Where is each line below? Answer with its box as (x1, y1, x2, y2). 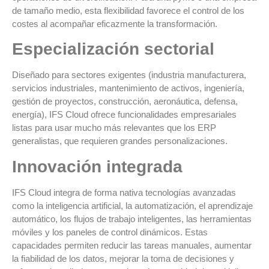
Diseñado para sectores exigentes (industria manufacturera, (12, 70, 246, 80)
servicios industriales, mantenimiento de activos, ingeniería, (12, 83, 244, 94)
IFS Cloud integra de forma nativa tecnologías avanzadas (12, 187, 236, 198)
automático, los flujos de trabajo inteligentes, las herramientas (12, 213, 252, 224)
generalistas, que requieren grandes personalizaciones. (12, 136, 228, 147)
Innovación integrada (12, 157, 183, 176)
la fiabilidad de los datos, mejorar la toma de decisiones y (12, 253, 234, 264)
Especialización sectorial (12, 40, 214, 59)
